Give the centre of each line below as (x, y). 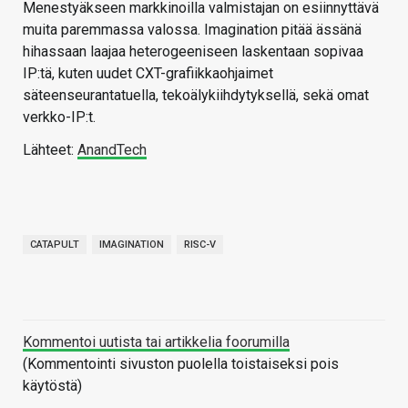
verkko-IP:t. (59, 117)
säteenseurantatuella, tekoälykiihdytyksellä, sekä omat (196, 96)
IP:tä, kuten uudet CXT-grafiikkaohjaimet (148, 74)
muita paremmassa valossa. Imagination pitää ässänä (192, 30)
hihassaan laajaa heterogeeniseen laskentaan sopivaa (193, 52)
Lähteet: (50, 150)
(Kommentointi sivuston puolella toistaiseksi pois (181, 364)
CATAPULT (55, 245)
